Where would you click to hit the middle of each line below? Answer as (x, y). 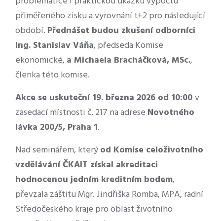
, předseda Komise (129, 46)
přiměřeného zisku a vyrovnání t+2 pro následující (110, 16)
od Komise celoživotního (152, 150)
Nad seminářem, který (58, 150)
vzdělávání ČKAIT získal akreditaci (87, 165)
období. (31, 31)
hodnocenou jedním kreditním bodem (94, 180)
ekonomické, (41, 61)
